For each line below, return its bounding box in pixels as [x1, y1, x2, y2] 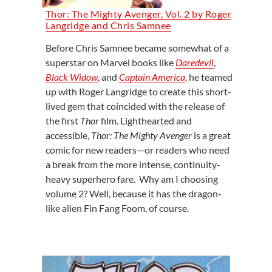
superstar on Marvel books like [45, 56, 175, 69]
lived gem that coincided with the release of [45, 100, 225, 112]
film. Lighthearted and [100, 115, 192, 127]
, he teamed [185, 71, 233, 83]
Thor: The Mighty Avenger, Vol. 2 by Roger [45, 8, 232, 20]
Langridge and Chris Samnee [45, 19, 171, 32]
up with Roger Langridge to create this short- [45, 86, 231, 98]
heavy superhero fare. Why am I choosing [45, 173, 218, 185]
